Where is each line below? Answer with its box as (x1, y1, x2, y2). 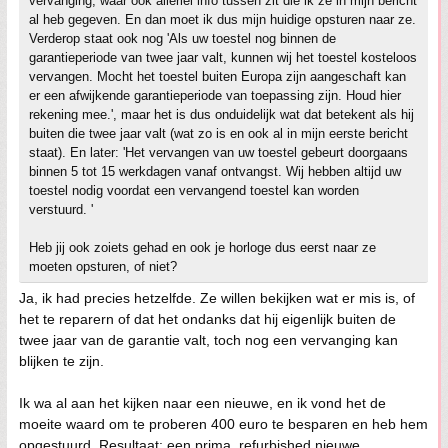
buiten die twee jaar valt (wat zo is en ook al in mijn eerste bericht (29, 126, 408, 142)
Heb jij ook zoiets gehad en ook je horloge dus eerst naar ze (29, 240, 376, 256)
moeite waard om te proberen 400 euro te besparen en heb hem (19, 416, 428, 433)
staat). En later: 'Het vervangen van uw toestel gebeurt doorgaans (29, 145, 408, 161)
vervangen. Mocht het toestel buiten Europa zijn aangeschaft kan (29, 69, 406, 85)
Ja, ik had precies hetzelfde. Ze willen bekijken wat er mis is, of (19, 290, 415, 307)
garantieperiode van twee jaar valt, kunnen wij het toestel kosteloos (29, 50, 417, 66)
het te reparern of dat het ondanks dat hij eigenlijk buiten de (19, 311, 396, 328)
